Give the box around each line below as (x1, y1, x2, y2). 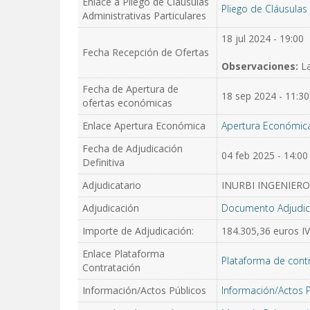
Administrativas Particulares (82, 9, 206, 22)
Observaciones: (221, 60, 301, 73)
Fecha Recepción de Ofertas (82, 46, 209, 59)
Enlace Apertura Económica (82, 119, 206, 132)
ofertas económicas (82, 96, 172, 109)
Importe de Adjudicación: (82, 224, 194, 237)
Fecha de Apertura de (82, 82, 179, 95)
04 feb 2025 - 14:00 (221, 149, 308, 162)
